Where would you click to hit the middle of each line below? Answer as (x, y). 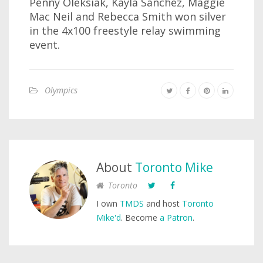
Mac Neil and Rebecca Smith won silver (128, 17)
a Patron (176, 218)
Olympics (61, 90)
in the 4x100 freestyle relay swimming (125, 31)
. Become (140, 218)
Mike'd (109, 218)
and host (163, 204)
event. (45, 45)
